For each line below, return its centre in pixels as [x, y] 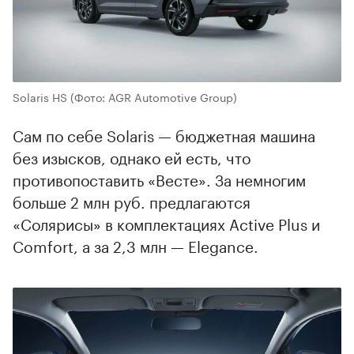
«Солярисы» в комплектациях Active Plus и [166, 222]
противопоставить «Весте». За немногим [159, 178]
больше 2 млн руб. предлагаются [132, 200]
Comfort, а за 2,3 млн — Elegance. [136, 245]
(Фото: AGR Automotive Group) [154, 96]
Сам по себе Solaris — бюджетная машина [164, 134]
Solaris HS [40, 96]
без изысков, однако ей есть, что [132, 156]
